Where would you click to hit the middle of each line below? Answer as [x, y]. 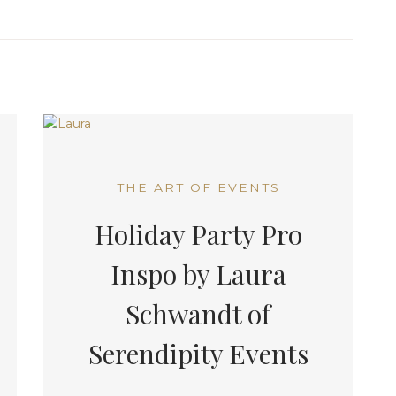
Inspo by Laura [198, 274]
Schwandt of [198, 314]
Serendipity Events [198, 354]
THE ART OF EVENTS [198, 187]
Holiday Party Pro [198, 234]
